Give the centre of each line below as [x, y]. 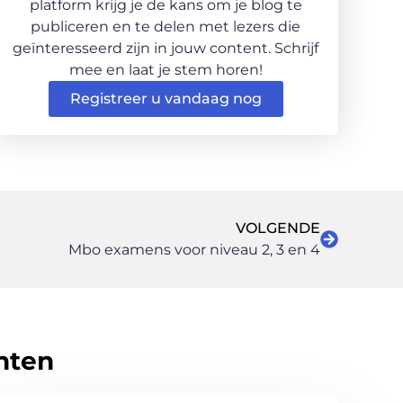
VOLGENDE [278, 228]
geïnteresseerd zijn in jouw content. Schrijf [166, 48]
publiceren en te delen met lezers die [166, 26]
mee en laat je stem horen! [166, 69]
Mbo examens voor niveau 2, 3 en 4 [194, 249]
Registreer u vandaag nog [166, 98]
